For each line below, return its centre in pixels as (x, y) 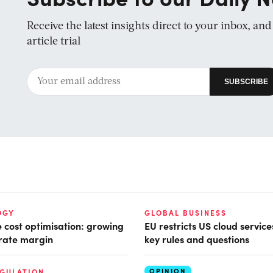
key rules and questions (197, 239)
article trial (54, 41)
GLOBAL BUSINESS (186, 213)
